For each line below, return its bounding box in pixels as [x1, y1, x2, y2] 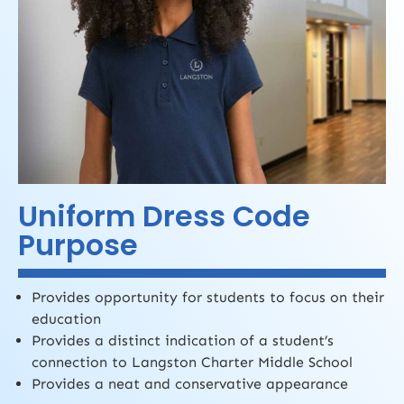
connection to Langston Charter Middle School [32, 353, 353, 371]
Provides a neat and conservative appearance [32, 374, 348, 392]
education [32, 309, 101, 327]
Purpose [18, 224, 138, 265]
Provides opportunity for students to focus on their [32, 288, 384, 306]
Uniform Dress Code [18, 195, 310, 236]
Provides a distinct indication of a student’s [32, 331, 334, 349]
